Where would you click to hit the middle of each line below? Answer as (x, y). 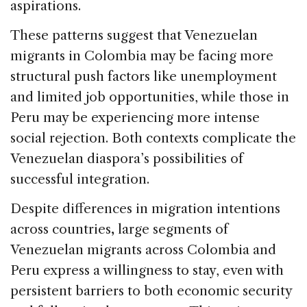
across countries (61, 230)
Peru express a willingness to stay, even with (147, 271)
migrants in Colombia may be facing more (142, 56)
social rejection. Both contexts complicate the (153, 138)
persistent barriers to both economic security (151, 291)
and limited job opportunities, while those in (150, 97)
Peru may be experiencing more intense (135, 118)
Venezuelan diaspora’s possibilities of (127, 159)
